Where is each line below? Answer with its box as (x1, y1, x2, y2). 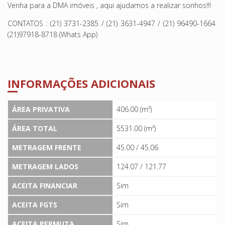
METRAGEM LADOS (12, 161, 78, 171)
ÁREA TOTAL (12, 123, 57, 133)
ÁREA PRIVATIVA (12, 104, 70, 114)
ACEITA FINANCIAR (12, 180, 77, 190)
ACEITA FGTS (12, 199, 57, 209)
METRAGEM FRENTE (12, 142, 81, 152)
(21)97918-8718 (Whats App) (8, 30, 99, 40)
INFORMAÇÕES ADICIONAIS (8, 75, 155, 91)
